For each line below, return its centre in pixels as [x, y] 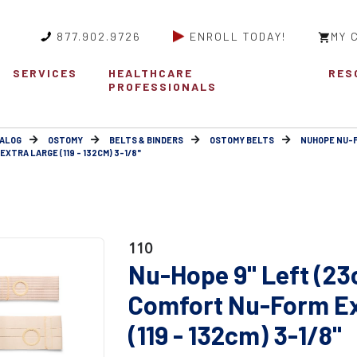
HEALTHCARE [151, 73]
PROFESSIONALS [163, 87]
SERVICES [45, 73]
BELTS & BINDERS [146, 140]
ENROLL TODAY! [238, 36]
